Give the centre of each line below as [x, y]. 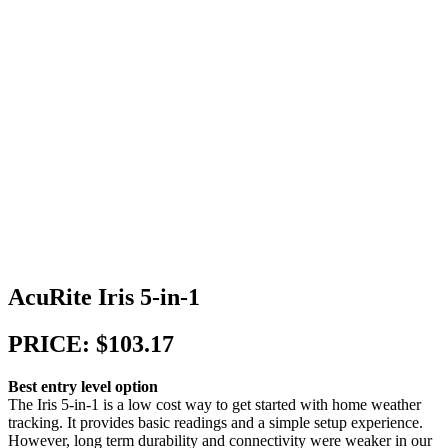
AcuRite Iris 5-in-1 [104, 297]
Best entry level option [83, 386]
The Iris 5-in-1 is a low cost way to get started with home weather [214, 404]
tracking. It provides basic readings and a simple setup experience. [215, 422]
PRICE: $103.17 [91, 344]
